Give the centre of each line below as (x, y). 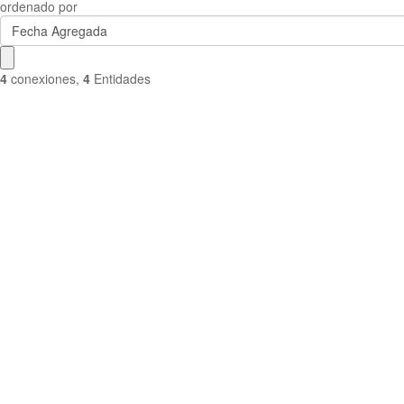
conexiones (43, 78)
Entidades (122, 78)
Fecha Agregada (59, 31)
